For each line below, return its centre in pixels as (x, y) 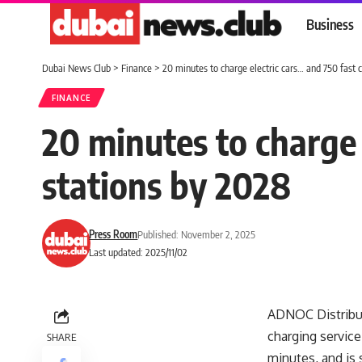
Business (330, 24)
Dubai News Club (76, 68)
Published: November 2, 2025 (197, 234)
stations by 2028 (166, 185)
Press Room (114, 234)
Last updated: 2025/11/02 (139, 252)
